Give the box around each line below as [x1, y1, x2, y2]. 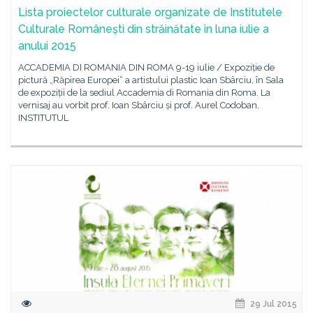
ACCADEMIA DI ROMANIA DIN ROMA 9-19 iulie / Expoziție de [18, 62, 275, 73]
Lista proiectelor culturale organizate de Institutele [18, 6, 282, 19]
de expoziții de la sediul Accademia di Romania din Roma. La [18, 87, 270, 98]
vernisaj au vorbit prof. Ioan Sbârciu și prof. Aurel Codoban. [18, 100, 259, 110]
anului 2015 [18, 39, 76, 52]
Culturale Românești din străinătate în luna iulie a [18, 22, 269, 36]
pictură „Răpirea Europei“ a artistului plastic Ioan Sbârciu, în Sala [18, 75, 284, 85]
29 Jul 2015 [248, 299, 297, 309]
